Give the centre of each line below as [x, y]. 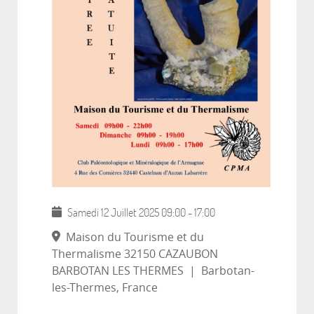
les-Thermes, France [105, 288]
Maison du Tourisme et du [132, 238]
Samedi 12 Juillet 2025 [113, 213]
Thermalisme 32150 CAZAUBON [135, 254]
